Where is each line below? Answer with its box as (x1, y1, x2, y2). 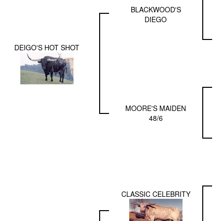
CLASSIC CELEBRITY (121, 188, 190, 199)
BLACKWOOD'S (130, 4, 181, 14)
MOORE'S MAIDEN (125, 103, 186, 113)
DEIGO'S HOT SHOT (14, 42, 79, 52)
